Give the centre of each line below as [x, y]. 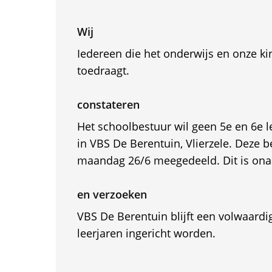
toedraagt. [103, 70]
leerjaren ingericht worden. [146, 233]
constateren [108, 104]
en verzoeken [112, 194]
